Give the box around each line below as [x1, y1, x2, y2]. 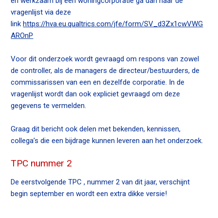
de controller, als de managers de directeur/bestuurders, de [11, 66, 200, 75]
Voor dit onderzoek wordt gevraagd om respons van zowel [11, 54, 200, 63]
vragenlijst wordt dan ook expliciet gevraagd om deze [11, 89, 181, 98]
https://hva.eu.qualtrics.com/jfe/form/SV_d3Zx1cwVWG [23, 19, 203, 28]
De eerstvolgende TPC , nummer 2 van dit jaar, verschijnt [11, 178, 190, 187]
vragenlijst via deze [11, 7, 72, 17]
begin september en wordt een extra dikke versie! [11, 189, 167, 199]
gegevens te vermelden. [11, 101, 87, 110]
